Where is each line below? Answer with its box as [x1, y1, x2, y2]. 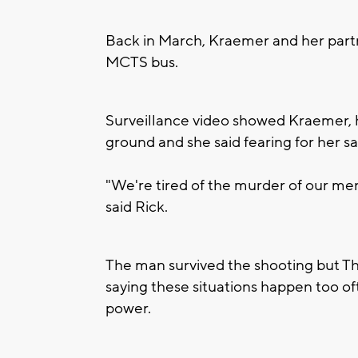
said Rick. [105, 197, 168, 217]
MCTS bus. [105, 52, 178, 72]
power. [105, 298, 151, 318]
